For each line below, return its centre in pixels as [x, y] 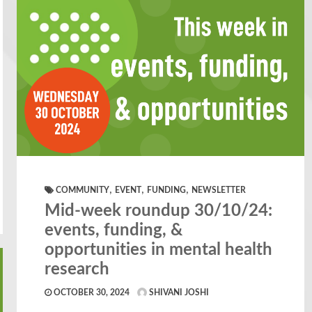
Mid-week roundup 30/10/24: [159, 211]
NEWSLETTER [219, 190]
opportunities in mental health [159, 250]
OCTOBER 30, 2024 [91, 292]
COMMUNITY [83, 190]
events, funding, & [114, 230]
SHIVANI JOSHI [178, 292]
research [77, 269]
